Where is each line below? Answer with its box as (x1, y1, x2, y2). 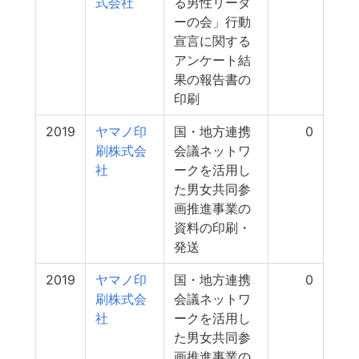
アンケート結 (174, 52, 251, 68)
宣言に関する (174, 33, 251, 49)
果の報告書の (174, 71, 251, 87)
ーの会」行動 (174, 14, 251, 30)
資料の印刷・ (174, 220, 251, 236)
